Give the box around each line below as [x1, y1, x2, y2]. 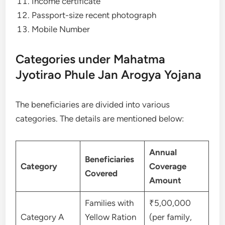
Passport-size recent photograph [32, 10, 159, 20]
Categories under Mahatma [16, 51, 166, 66]
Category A [20, 211, 64, 222]
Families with [84, 197, 134, 208]
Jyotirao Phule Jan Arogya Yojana [16, 67, 202, 82]
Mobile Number [32, 24, 90, 34]
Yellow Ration [84, 211, 136, 222]
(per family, [149, 211, 192, 222]
